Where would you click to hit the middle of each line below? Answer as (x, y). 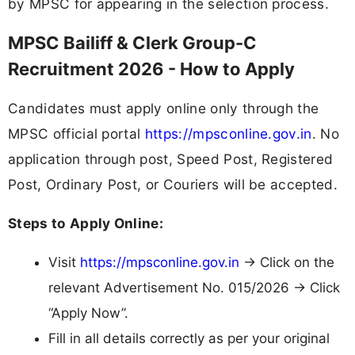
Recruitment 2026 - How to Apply (151, 69)
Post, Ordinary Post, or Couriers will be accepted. (173, 184)
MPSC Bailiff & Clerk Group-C (132, 42)
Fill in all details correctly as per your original (189, 339)
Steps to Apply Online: (86, 223)
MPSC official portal (76, 134)
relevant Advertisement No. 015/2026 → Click (194, 288)
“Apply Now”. (88, 313)
